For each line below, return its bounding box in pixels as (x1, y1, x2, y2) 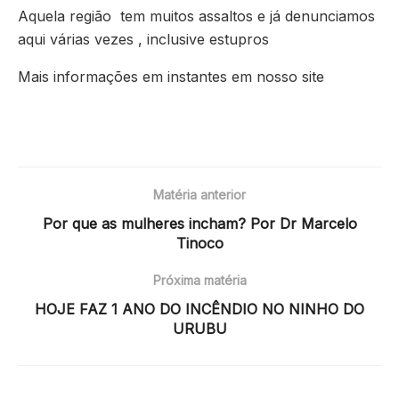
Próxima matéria (152, 272, 247, 288)
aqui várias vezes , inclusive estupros (18, 29, 269, 48)
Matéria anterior (153, 186, 246, 202)
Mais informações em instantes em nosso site (18, 67, 324, 85)
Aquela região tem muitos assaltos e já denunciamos (18, 6, 375, 25)
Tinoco (175, 233, 224, 252)
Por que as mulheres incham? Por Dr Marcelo (42, 214, 357, 232)
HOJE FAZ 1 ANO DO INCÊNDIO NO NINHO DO (35, 299, 364, 318)
